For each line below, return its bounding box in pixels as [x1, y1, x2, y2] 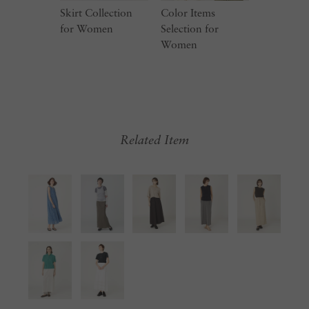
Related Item [120, 134, 189, 148]
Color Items [160, 8, 215, 19]
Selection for [160, 23, 219, 35]
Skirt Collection [60, 8, 133, 19]
